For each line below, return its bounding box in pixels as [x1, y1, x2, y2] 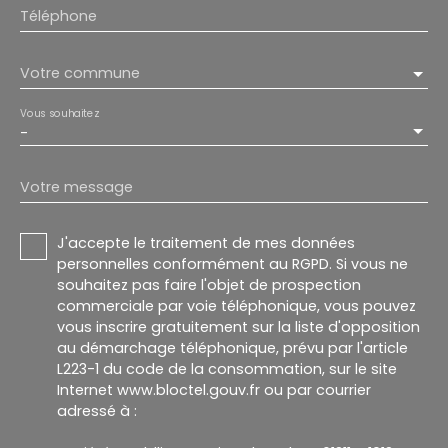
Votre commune [20, 62, 140, 83]
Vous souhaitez [20, 105, 99, 120]
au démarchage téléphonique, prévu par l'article [57, 337, 408, 358]
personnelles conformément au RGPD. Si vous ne [57, 253, 408, 274]
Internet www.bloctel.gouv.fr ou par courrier [57, 379, 371, 400]
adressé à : [57, 400, 137, 421]
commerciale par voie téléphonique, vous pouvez [57, 295, 416, 316]
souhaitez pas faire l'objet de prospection [57, 274, 361, 295]
